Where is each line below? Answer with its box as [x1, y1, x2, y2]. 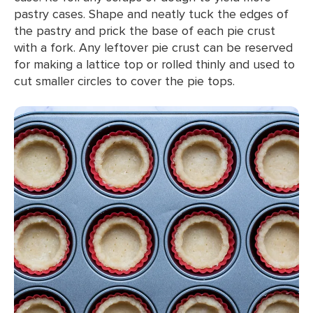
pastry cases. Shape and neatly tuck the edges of [14, 5, 289, 22]
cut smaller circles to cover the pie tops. [14, 72, 235, 89]
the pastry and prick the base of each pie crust [14, 22, 275, 39]
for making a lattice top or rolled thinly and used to [14, 55, 295, 73]
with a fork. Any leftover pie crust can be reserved [14, 38, 293, 56]
